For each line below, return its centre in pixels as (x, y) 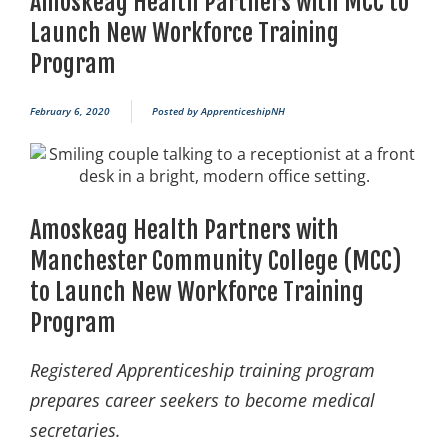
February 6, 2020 (70, 111)
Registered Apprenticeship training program (202, 370)
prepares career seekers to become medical (202, 400)
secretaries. (75, 430)
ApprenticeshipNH (241, 111)
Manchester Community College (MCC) (216, 261)
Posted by (175, 111)
